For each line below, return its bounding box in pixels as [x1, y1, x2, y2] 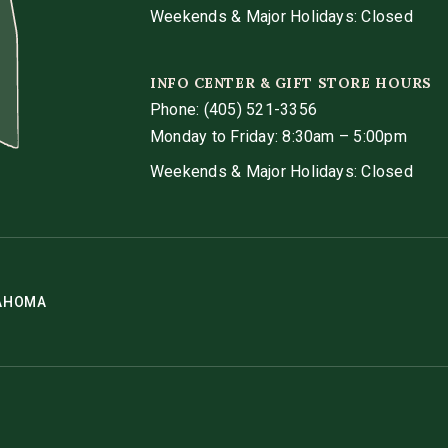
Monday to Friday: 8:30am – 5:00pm [149, 127, 407, 147]
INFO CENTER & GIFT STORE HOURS [149, 74, 432, 93]
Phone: [149, 100, 200, 120]
